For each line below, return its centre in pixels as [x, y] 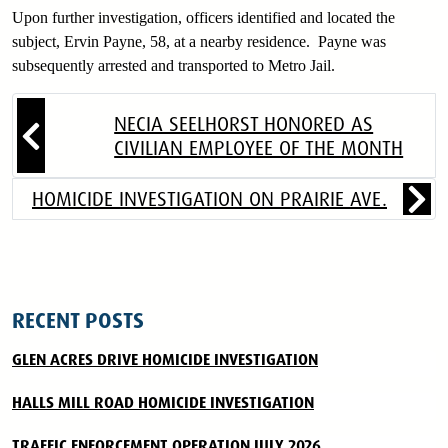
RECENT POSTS [78, 321]
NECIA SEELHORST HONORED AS [244, 123]
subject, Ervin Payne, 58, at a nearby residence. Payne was [199, 42]
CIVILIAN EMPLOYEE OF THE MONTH [259, 147]
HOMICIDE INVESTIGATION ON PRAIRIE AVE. [209, 199]
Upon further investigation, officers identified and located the [203, 18]
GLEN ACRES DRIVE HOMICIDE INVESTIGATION [165, 360]
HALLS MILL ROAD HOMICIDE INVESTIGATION [163, 403]
